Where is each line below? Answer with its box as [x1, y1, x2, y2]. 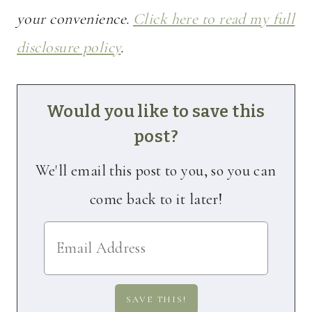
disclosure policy [17, 38, 121, 57]
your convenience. [17, 10, 130, 29]
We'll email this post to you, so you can [36, 162, 276, 180]
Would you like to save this [47, 102, 265, 122]
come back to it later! [89, 190, 223, 209]
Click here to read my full [132, 10, 295, 29]
